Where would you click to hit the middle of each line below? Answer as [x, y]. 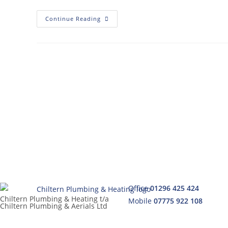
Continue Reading [73, 19]
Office [139, 188]
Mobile [141, 201]
